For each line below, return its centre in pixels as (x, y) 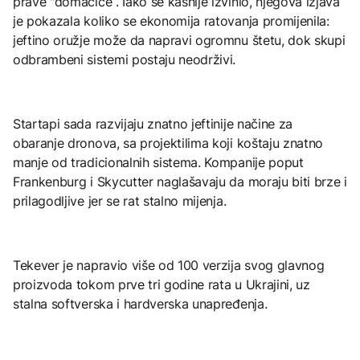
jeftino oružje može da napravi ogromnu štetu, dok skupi (179, 40)
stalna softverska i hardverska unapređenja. (140, 303)
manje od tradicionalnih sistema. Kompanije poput (158, 162)
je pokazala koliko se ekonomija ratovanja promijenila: (171, 20)
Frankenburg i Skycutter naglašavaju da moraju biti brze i (180, 181)
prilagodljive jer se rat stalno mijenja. (120, 200)
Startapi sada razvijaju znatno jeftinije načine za (153, 123)
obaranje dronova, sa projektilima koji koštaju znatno (168, 143)
